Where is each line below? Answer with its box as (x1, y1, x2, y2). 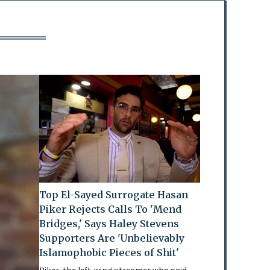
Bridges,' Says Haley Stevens (39, 218, 180, 230)
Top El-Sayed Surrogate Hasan (39, 189, 189, 201)
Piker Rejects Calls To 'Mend (39, 203, 182, 216)
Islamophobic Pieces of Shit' (39, 246, 180, 259)
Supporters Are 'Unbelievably (39, 232, 185, 245)
